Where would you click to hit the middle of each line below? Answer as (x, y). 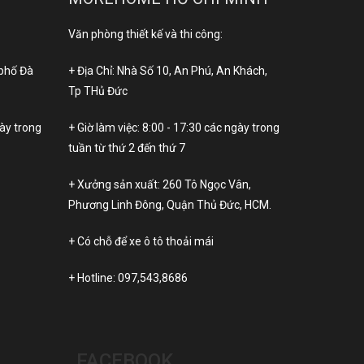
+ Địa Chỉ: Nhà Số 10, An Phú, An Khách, (167, 71)
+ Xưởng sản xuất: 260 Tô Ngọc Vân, (159, 185)
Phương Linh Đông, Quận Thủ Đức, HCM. (169, 205)
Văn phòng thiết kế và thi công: (145, 35)
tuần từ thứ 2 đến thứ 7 (126, 148)
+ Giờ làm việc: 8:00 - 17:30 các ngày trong (173, 128)
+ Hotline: (93, 278)
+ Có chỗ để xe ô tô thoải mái (141, 242)
